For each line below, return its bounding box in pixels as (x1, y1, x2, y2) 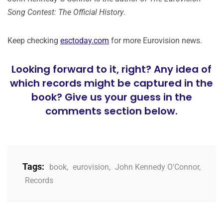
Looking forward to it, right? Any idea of (11, 62, 212, 76)
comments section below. (45, 104, 178, 118)
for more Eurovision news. (109, 35, 202, 45)
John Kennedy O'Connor (115, 162, 199, 172)
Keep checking (7, 35, 60, 45)
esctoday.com (60, 35, 109, 45)
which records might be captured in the (10, 76, 213, 90)
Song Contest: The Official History (7, 7, 123, 17)
